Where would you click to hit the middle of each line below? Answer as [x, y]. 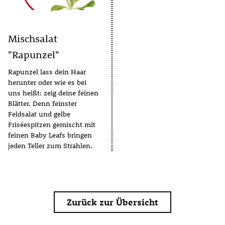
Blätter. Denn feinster [42, 103]
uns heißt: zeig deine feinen [53, 93]
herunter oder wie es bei [47, 82]
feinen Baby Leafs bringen [50, 135]
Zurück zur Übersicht [113, 202]
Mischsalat [33, 38]
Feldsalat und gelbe [39, 114]
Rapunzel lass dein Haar [47, 72]
